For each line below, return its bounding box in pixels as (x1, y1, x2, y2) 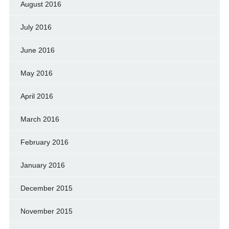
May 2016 (20, 68, 53, 77)
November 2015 (20, 207, 73, 215)
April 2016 (20, 91, 53, 100)
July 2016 (20, 22, 52, 31)
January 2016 (20, 161, 65, 169)
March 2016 (20, 114, 59, 123)
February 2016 (20, 138, 68, 146)
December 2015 (20, 184, 73, 192)
